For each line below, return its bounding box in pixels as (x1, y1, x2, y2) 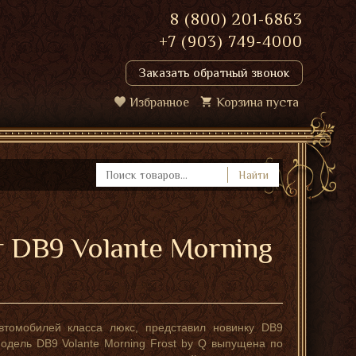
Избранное (130, 95, 189, 110)
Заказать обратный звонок (138, 66, 290, 80)
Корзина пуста (216, 95, 299, 110)
